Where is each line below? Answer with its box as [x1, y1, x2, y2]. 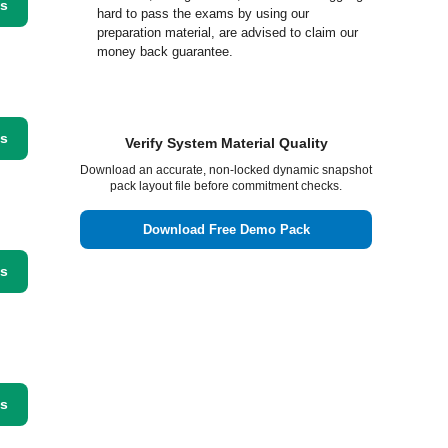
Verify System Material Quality [124, 135, 328, 151]
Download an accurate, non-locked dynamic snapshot [80, 163, 372, 177]
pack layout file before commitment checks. [110, 179, 342, 193]
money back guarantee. [97, 44, 233, 59]
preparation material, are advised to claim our [97, 25, 358, 40]
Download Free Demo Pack [142, 222, 310, 237]
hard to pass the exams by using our [97, 6, 309, 21]
